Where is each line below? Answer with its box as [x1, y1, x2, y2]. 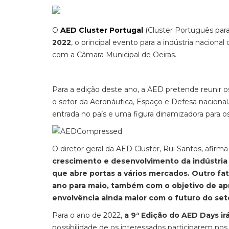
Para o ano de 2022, [52, 211, 124, 220]
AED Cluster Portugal [60, 26, 143, 35]
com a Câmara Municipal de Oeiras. [52, 50, 176, 59]
